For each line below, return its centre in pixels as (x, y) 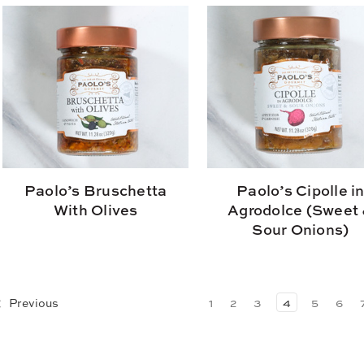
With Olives (95, 210)
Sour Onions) (301, 229)
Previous (32, 302)
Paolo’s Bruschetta (95, 190)
